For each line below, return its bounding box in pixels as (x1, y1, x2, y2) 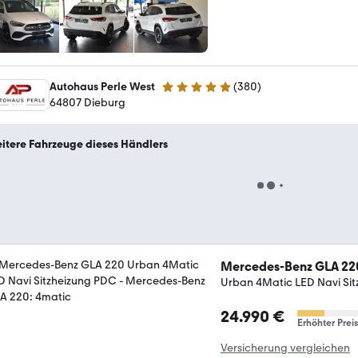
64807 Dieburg (50, 96, 125, 109)
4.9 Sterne (161, 86, 211, 101)
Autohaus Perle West (50, 80, 155, 93)
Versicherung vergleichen (221, 341, 350, 355)
